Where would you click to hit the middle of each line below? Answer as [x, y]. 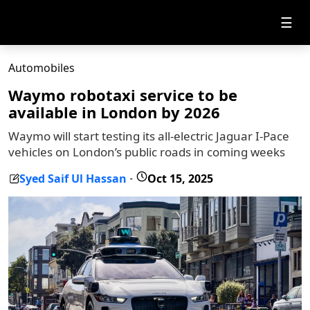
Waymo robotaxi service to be [123, 95]
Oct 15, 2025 [180, 178]
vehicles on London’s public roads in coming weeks [147, 152]
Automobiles [42, 68]
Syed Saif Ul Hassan [73, 178]
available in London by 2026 [114, 112]
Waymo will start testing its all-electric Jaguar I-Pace [149, 136]
